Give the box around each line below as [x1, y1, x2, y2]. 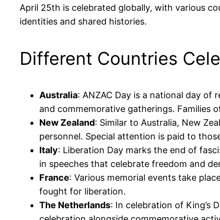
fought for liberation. [39, 186, 126, 196]
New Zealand [39, 117, 95, 128]
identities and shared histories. [20, 16, 147, 27]
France [39, 172, 69, 183]
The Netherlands [39, 199, 110, 210]
